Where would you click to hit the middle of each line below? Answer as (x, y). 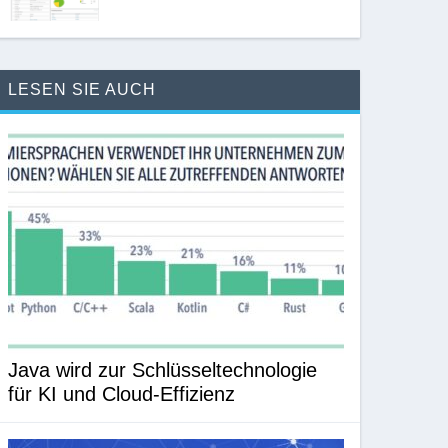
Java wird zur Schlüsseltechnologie (163, 370)
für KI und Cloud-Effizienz (122, 394)
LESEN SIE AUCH (82, 90)
